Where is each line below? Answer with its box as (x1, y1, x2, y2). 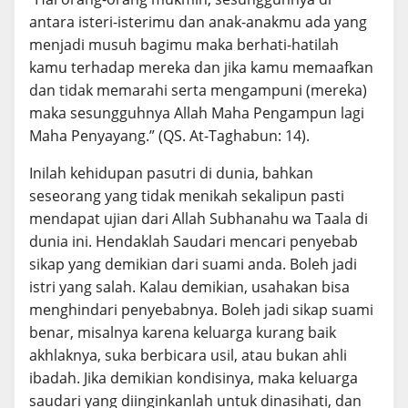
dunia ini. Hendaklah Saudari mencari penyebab (29, 230, 358, 251)
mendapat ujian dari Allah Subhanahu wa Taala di (29, 208, 368, 229)
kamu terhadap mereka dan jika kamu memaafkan (29, 56, 373, 77)
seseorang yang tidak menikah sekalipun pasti (29, 185, 344, 206)
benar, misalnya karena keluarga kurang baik (29, 321, 336, 342)
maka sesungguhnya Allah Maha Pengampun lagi (29, 102, 364, 123)
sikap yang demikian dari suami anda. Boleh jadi (29, 253, 357, 274)
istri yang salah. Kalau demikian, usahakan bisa (29, 276, 350, 297)
